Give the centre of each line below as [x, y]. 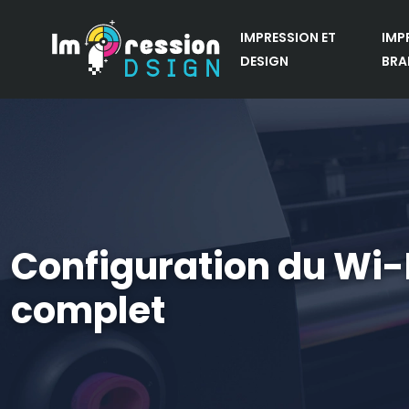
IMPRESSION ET [288, 37]
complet [88, 310]
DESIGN [264, 61]
